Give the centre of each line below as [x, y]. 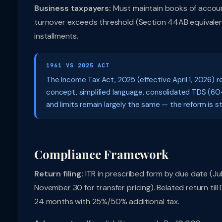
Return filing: [59, 174]
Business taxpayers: [73, 8]
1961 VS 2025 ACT [78, 65]
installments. [56, 36]
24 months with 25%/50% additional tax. [107, 201]
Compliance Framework [101, 154]
